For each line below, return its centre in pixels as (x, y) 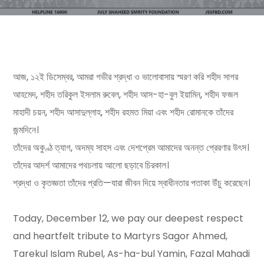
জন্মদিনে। (26, 130)
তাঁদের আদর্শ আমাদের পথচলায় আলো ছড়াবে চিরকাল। (91, 165)
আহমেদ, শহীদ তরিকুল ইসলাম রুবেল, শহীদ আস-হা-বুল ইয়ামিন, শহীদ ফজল (126, 95)
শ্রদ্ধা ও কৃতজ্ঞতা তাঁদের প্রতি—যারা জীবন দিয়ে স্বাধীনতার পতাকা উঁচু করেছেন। (132, 183)
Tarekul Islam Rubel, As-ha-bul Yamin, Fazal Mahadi (132, 254)
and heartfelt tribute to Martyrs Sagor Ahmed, (121, 236)
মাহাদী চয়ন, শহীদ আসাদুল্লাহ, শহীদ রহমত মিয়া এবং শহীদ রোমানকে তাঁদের (123, 112)
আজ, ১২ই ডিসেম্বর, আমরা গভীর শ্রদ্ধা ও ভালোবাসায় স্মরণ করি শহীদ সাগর (126, 77)
